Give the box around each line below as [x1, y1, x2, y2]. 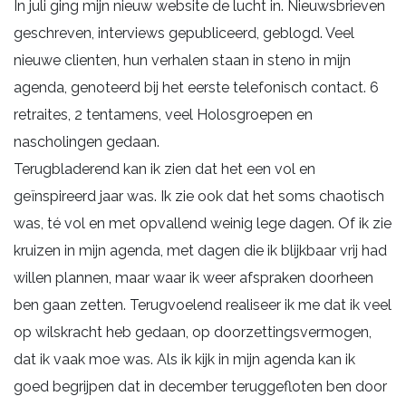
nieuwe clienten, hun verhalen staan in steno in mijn [14, 51, 351, 69]
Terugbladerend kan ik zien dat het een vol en [14, 159, 315, 178]
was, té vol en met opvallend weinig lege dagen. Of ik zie [14, 214, 391, 232]
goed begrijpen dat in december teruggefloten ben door [14, 377, 387, 395]
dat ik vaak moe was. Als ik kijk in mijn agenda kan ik [14, 350, 355, 368]
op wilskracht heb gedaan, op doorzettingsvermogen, [14, 323, 372, 341]
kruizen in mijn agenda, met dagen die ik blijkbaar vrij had [14, 241, 387, 259]
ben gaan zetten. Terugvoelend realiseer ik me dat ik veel [14, 295, 391, 314]
